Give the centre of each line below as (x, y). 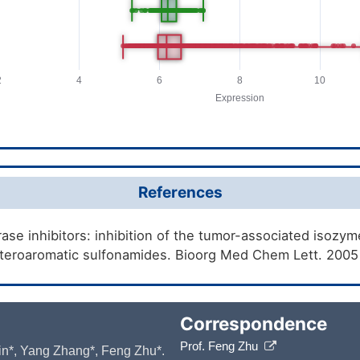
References (180, 192)
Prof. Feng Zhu (222, 346)
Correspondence (254, 323)
